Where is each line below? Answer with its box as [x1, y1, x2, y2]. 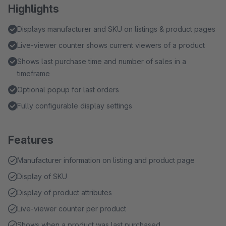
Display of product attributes [17, 188, 112, 197]
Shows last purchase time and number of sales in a [17, 57, 186, 66]
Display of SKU [17, 172, 67, 181]
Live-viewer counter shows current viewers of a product [17, 41, 205, 49]
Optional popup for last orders [17, 85, 119, 94]
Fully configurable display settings [17, 101, 132, 110]
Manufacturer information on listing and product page [17, 156, 195, 164]
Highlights [8, 3, 59, 15]
